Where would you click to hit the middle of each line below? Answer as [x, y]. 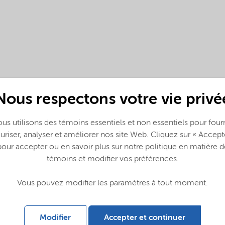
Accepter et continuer [145, 218]
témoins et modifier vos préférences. [113, 159]
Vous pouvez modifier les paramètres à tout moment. [113, 184]
